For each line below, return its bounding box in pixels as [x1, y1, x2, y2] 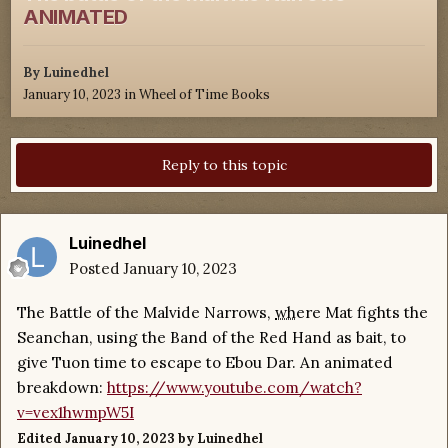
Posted [69, 259, 123, 279]
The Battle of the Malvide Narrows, [17, 303, 275, 323]
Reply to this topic [161, 156, 287, 175]
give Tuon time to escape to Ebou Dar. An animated [17, 353, 393, 373]
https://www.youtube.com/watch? [107, 378, 362, 398]
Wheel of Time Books [139, 86, 270, 104]
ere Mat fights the [296, 303, 428, 323]
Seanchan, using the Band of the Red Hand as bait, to [17, 328, 406, 348]
